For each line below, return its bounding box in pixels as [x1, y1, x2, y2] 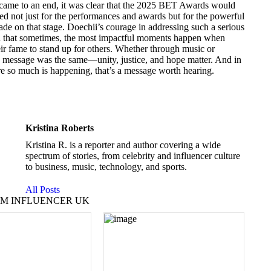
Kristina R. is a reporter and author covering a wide [25, 140, 221, 150]
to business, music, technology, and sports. [25, 162, 187, 172]
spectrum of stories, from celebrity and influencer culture [25, 151, 240, 161]
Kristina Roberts [25, 123, 94, 133]
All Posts [25, 184, 60, 195]
